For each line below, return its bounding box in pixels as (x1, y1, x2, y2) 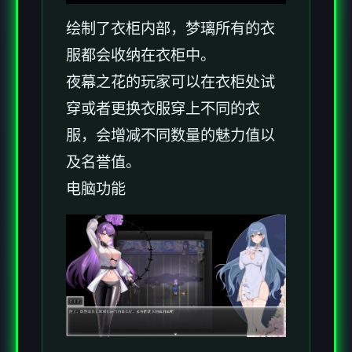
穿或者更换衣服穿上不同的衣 (66, 101, 260, 118)
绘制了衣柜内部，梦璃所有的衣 (66, 20, 275, 38)
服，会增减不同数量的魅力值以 (66, 127, 275, 145)
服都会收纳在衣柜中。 (66, 47, 215, 64)
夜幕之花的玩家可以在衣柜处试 (66, 74, 275, 91)
